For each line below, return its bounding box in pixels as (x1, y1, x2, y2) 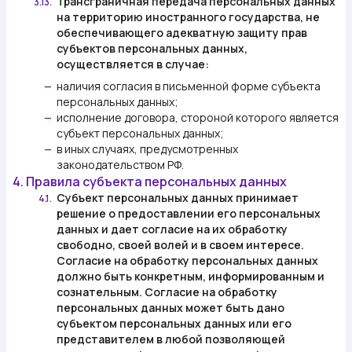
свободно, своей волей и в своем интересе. (57, 237, 304, 252)
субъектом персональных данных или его (57, 316, 291, 331)
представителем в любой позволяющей (57, 332, 285, 346)
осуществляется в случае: (57, 57, 209, 71)
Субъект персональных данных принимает (57, 190, 299, 205)
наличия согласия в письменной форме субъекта (57, 79, 321, 93)
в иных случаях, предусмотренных (57, 141, 238, 156)
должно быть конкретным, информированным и (57, 269, 324, 284)
